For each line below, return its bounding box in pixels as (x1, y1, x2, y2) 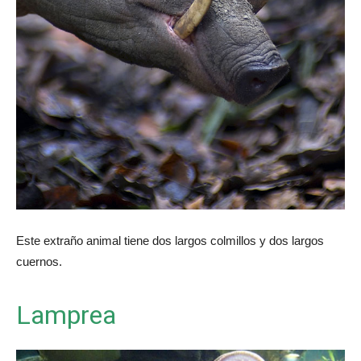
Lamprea (16, 300, 116, 331)
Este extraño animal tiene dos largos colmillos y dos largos (16, 234, 324, 248)
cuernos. (16, 255, 62, 269)
